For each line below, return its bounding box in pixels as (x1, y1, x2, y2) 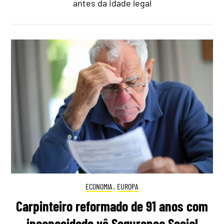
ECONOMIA (85, 181, 112, 191)
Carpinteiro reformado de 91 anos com (16, 197, 208, 214)
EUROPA (117, 181, 139, 191)
